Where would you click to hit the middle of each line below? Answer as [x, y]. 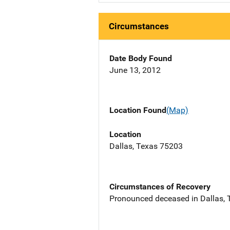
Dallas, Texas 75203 [146, 146]
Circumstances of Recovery [160, 186]
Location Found [138, 110]
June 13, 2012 [135, 70]
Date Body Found [141, 59]
